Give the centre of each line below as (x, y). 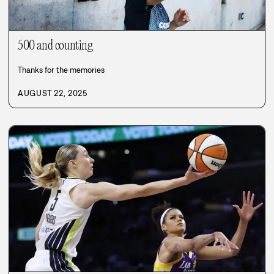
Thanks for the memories (61, 70)
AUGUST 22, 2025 (53, 93)
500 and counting (55, 46)
